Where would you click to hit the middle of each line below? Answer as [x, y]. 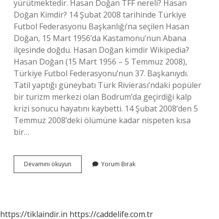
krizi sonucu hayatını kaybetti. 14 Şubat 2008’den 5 [106, 109]
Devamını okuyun [48, 164]
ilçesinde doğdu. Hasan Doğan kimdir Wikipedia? [101, 50]
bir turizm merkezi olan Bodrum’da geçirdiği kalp [103, 97]
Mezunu [82, 190]
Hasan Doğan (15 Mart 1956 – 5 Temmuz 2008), [100, 62]
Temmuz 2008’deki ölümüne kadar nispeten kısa [102, 120]
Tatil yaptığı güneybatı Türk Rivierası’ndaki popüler [108, 85]
